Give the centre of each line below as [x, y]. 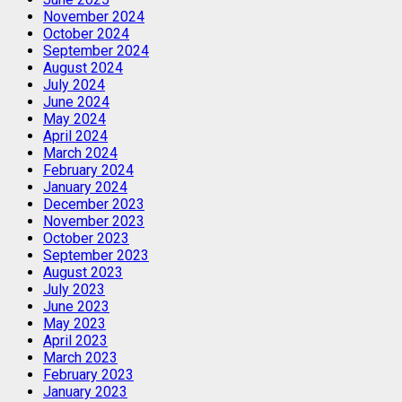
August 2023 [83, 273]
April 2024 [75, 136]
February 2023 [88, 375]
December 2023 [94, 205]
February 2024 [88, 170]
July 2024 [74, 85]
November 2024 [94, 17]
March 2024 [80, 153]
